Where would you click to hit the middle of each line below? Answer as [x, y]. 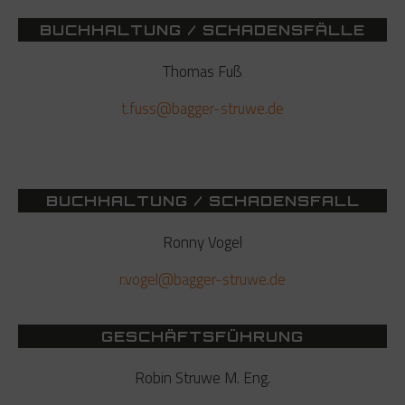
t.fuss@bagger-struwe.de [202, 109]
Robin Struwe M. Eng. [202, 378]
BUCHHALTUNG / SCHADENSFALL [202, 201]
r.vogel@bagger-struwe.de [202, 280]
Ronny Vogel [202, 243]
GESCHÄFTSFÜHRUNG [202, 337]
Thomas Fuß [202, 72]
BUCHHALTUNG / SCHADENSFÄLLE [202, 30]
